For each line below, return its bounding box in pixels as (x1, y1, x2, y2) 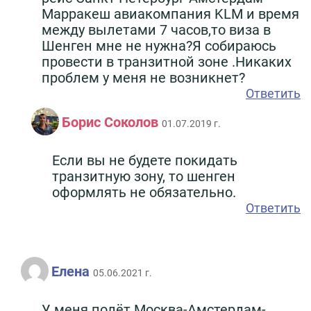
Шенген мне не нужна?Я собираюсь (42, 37, 276, 54)
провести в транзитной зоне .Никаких (42, 53, 292, 70)
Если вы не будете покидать (52, 151, 237, 169)
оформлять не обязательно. (52, 183, 236, 201)
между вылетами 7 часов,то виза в (42, 21, 271, 38)
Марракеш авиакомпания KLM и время (42, 5, 299, 22)
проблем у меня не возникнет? (42, 69, 245, 86)
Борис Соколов (62, 113, 158, 131)
